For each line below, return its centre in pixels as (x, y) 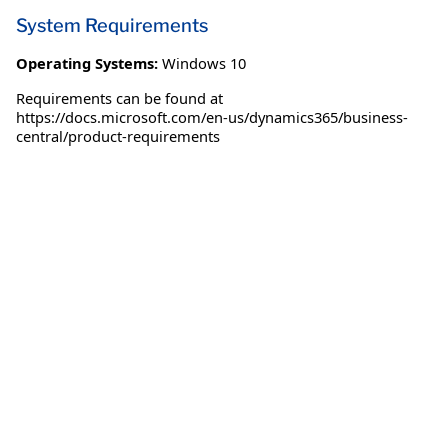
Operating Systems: (87, 62)
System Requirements (112, 25)
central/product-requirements (118, 135)
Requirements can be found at (119, 97)
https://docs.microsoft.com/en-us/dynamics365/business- (212, 116)
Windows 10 (204, 62)
